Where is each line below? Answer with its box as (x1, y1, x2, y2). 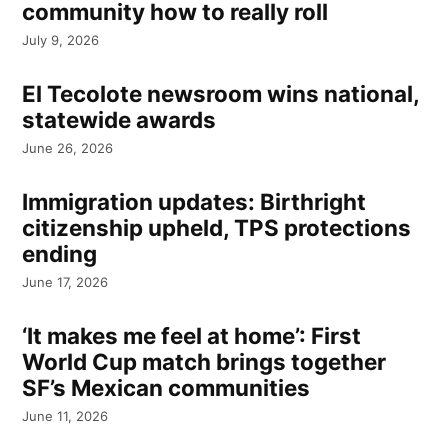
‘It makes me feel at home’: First (22, 322, 362, 350)
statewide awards (22, 106, 217, 134)
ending (22, 240, 98, 268)
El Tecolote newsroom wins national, (22, 80, 420, 108)
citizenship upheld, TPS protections (22, 214, 412, 242)
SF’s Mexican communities (22, 374, 311, 402)
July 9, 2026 (22, 31, 100, 48)
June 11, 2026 (22, 407, 109, 424)
